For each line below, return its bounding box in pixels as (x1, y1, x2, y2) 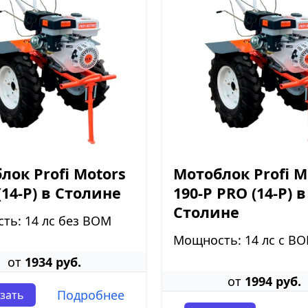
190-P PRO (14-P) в (173, 183, 306, 203)
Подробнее (56, 287, 124, 303)
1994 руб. (244, 273, 301, 289)
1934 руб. (24, 254, 81, 270)
